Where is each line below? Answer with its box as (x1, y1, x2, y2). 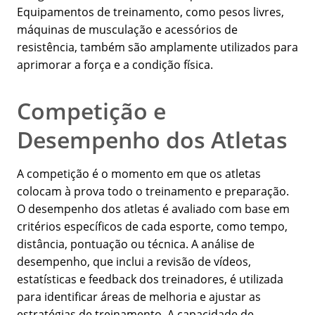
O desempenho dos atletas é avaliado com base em (17, 201, 290, 217)
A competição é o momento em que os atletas (17, 166, 261, 182)
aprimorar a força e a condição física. (17, 57, 213, 73)
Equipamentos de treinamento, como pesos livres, (17, 4, 284, 20)
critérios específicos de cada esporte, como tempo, (17, 219, 288, 235)
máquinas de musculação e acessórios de (17, 22, 238, 38)
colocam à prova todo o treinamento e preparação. (17, 184, 289, 200)
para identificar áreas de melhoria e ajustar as (17, 289, 261, 305)
